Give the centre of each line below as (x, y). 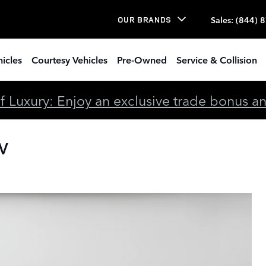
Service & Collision (217, 59)
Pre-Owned (142, 59)
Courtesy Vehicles (69, 59)
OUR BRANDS (145, 19)
